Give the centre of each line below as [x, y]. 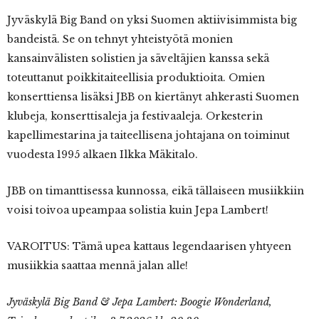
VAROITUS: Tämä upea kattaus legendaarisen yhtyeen [149, 246]
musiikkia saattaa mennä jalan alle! [98, 265]
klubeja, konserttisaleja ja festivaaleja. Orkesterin [135, 116]
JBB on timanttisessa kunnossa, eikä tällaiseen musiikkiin [156, 190]
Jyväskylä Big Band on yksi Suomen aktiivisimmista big [152, 20]
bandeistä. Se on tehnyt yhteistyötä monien [120, 39]
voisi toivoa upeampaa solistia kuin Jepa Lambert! [138, 210]
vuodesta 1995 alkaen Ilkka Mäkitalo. [103, 154]
